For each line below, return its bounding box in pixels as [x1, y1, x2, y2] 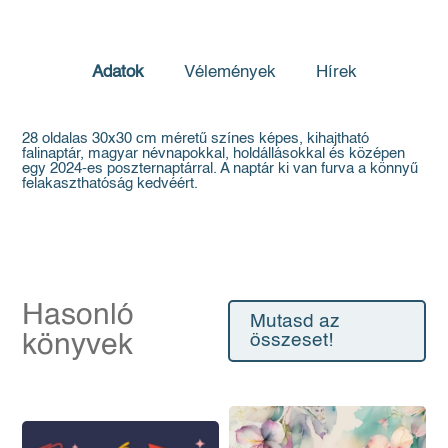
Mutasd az [250, 311, 340, 331]
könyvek [22, 330, 134, 361]
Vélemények [183, 63, 276, 81]
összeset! [250, 330, 333, 350]
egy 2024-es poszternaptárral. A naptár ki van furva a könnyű [22, 160, 419, 176]
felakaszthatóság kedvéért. [22, 175, 199, 191]
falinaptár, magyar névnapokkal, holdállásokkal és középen [22, 145, 406, 161]
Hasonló [22, 300, 135, 331]
